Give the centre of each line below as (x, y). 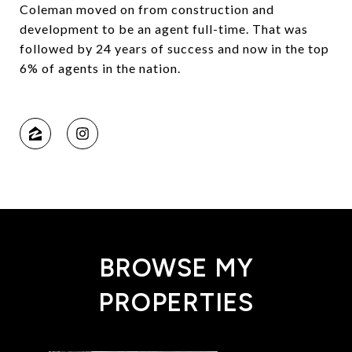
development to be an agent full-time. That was (164, 28)
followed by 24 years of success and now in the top (174, 48)
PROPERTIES (176, 302)
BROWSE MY (176, 268)
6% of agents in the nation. (100, 68)
